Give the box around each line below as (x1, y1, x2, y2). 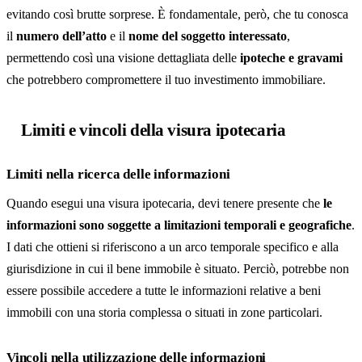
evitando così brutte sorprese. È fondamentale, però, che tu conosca (6, 7, 348, 21)
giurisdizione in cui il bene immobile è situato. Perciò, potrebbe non (6, 262, 349, 276)
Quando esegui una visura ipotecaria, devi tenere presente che (6, 196, 323, 210)
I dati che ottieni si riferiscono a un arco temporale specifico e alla (6, 240, 339, 254)
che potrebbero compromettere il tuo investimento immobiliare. (6, 73, 326, 86)
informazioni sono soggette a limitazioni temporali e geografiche (6, 218, 351, 232)
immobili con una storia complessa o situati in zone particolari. (6, 305, 322, 319)
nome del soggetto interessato (128, 29, 287, 43)
